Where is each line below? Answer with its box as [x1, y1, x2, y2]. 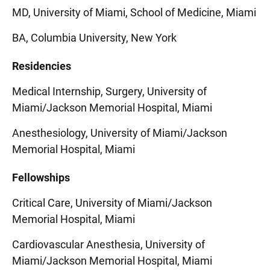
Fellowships [12, 171, 70, 184]
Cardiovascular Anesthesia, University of [12, 238, 205, 251]
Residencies [12, 60, 71, 72]
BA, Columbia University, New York [12, 31, 177, 44]
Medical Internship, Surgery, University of [12, 85, 207, 98]
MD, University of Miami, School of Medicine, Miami [12, 6, 256, 19]
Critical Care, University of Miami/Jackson [12, 196, 212, 209]
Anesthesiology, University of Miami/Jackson [12, 127, 227, 139]
